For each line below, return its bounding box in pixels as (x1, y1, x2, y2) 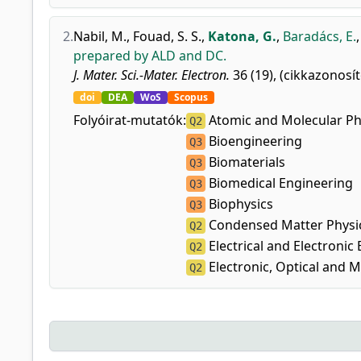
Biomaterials (205, 153, 285, 171)
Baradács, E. (283, 27, 356, 45)
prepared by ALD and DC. (73, 47, 226, 64)
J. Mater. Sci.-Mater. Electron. (73, 66, 230, 84)
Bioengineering (205, 132, 302, 150)
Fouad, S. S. (133, 27, 201, 45)
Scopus (174, 90, 208, 104)
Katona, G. (208, 27, 276, 45)
